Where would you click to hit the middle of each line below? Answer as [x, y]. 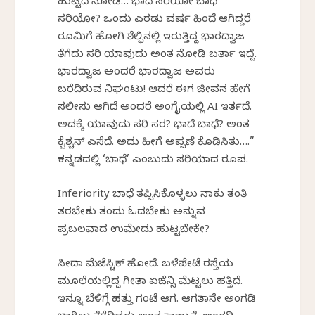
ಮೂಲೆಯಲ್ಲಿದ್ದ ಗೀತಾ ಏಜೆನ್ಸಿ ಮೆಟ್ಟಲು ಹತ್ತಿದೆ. [150, 282]
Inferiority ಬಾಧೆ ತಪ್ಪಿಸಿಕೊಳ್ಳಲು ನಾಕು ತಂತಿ [153, 195]
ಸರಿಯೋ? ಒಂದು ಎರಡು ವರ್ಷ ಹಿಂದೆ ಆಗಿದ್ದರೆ [155, 20]
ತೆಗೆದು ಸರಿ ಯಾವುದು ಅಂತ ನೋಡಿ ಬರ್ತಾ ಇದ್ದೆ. [157, 55]
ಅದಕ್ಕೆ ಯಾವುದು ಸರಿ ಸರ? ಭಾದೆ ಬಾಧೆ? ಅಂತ [154, 126]
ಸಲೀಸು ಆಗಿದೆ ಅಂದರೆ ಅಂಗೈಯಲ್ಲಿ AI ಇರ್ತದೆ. [155, 108]
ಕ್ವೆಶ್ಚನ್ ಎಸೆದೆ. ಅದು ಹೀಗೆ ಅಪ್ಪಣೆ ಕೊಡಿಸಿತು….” [156, 143]
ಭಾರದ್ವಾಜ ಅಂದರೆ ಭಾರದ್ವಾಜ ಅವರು [137, 73]
